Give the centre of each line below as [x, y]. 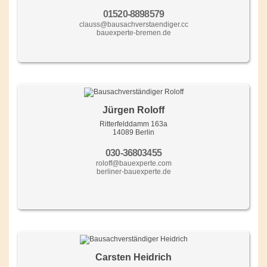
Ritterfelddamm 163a [133, 124]
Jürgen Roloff [133, 110]
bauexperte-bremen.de [133, 32]
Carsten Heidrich [133, 257]
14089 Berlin [133, 132]
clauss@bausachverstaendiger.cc [133, 24]
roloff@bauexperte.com [133, 163]
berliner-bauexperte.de [133, 171]
